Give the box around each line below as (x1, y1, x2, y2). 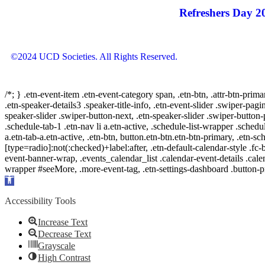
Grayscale (38, 241, 75, 251)
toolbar (4, 185, 30, 195)
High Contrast (38, 253, 91, 263)
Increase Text (38, 217, 88, 228)
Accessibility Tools (5, 196, 76, 206)
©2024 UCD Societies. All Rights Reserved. (11, 51, 177, 62)
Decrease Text (38, 229, 91, 240)
